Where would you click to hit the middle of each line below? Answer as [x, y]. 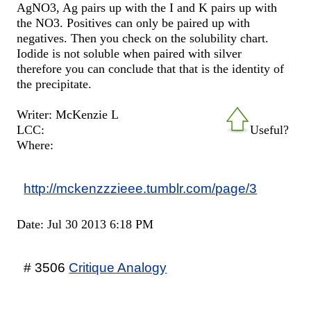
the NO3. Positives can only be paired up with [134, 23]
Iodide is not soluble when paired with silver [129, 53]
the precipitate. [54, 84]
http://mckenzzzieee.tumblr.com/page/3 [141, 188]
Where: [35, 145]
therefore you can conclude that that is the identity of [151, 68]
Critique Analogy [118, 267]
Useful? [269, 129]
